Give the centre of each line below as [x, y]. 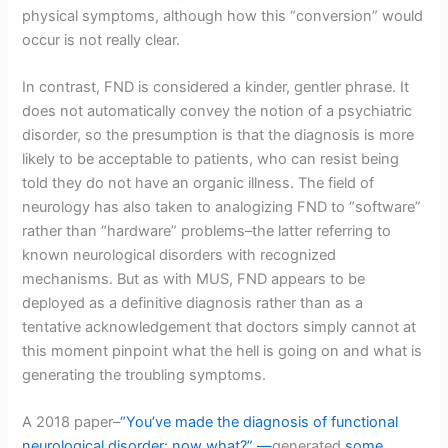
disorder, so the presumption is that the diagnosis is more [218, 135]
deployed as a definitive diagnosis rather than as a [193, 303]
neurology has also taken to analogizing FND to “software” [222, 207]
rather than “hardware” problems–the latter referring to [207, 231]
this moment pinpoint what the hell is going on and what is [222, 351]
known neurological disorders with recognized [179, 255]
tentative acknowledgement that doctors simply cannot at [219, 327]
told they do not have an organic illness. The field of [198, 183]
